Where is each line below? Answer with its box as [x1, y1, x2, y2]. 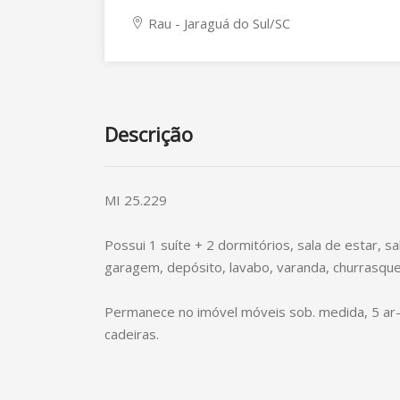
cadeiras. [104, 325, 159, 343]
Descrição [104, 121, 193, 147]
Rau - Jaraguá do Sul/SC [145, 14, 290, 32]
